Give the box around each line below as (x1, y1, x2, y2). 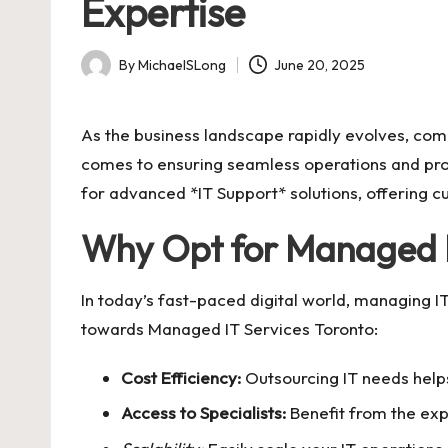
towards (81, 318, 148, 339)
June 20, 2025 (274, 55, 366, 74)
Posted (80, 66, 125, 85)
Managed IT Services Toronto (148, 318, 374, 339)
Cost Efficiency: (121, 367, 241, 388)
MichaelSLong (138, 55, 226, 74)
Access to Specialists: (121, 402, 286, 424)
